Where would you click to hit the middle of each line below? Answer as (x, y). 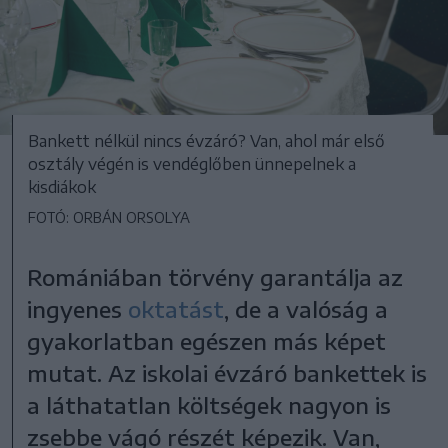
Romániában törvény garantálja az (215, 276)
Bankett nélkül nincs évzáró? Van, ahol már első (206, 140)
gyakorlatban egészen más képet (207, 340)
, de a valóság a (306, 308)
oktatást (176, 308)
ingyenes (78, 308)
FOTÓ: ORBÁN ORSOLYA (109, 217)
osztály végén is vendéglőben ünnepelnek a (192, 163)
